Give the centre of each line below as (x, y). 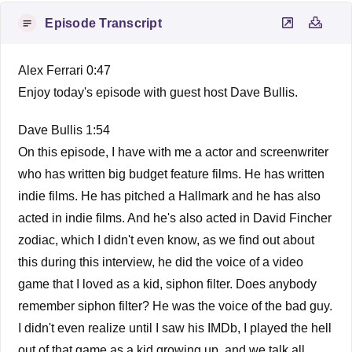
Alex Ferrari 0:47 (65, 70)
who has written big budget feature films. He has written (172, 174)
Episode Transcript (103, 23)
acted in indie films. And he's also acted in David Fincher (175, 218)
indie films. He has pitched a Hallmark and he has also (170, 196)
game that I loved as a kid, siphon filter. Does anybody (168, 284)
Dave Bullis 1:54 (64, 130)
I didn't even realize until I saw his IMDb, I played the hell (175, 328)
